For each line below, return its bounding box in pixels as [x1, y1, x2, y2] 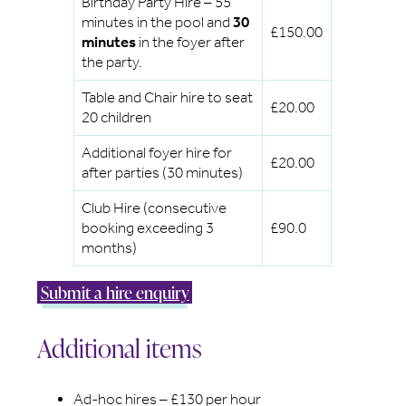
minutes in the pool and [82, 13, 234, 31]
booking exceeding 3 [82, 218, 215, 237]
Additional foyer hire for [82, 143, 233, 161]
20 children [82, 108, 152, 126]
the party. [82, 53, 143, 71]
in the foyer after [136, 33, 246, 51]
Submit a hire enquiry [40, 280, 189, 305]
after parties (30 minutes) [82, 163, 244, 181]
